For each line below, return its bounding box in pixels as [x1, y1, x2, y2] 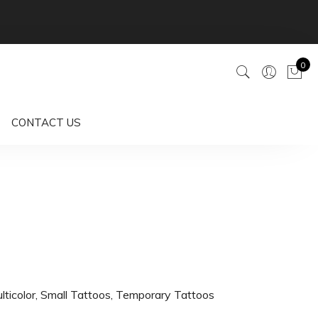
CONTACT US [11, 116, 81, 129]
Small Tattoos [40, 287, 111, 302]
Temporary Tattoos [116, 287, 214, 302]
